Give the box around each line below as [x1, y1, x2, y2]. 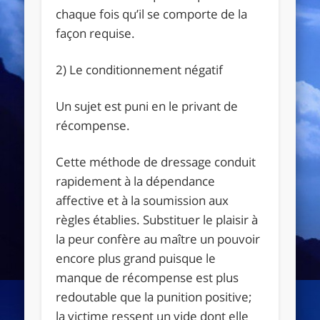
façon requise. [56, 24, 136, 41]
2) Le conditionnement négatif [56, 61, 224, 78]
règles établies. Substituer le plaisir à [56, 211, 259, 228]
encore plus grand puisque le [56, 249, 216, 266]
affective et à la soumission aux [56, 191, 229, 209]
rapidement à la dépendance [56, 172, 216, 189]
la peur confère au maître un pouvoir [56, 230, 261, 247]
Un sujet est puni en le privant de [56, 97, 239, 114]
